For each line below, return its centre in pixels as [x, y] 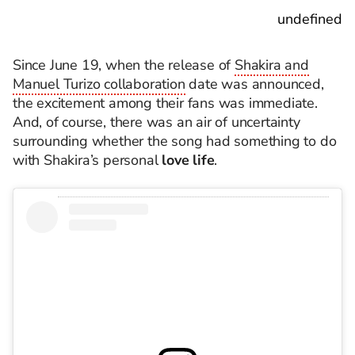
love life [188, 160]
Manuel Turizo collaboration [99, 84]
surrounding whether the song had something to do [175, 141]
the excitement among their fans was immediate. [165, 103]
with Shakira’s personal [88, 160]
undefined [310, 19]
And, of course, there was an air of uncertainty [157, 122]
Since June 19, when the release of [124, 65]
